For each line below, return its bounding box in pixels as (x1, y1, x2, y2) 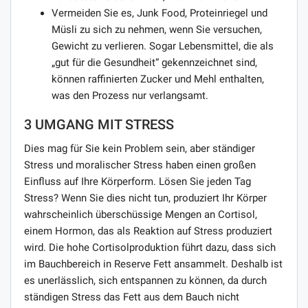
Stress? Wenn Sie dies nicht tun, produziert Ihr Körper (24, 191, 267, 204)
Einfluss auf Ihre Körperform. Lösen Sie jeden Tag (24, 175, 251, 188)
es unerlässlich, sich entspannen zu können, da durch (24, 274, 267, 287)
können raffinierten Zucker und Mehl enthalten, (52, 72, 264, 85)
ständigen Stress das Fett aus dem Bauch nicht (24, 290, 239, 303)
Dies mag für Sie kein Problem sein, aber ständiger (24, 142, 255, 155)
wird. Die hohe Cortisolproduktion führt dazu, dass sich (24, 241, 276, 254)
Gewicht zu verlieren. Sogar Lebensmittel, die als (52, 39, 274, 52)
